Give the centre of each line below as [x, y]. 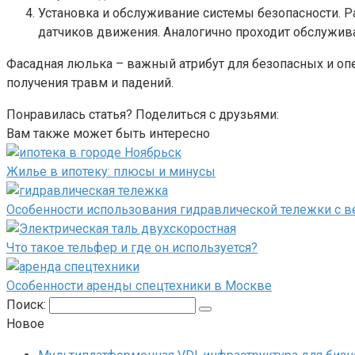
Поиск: [28, 305]
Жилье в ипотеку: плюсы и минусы [111, 172]
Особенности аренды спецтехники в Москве [139, 286]
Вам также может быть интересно [108, 134]
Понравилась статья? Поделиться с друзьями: [143, 115]
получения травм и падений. [90, 83]
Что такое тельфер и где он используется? [132, 248]
